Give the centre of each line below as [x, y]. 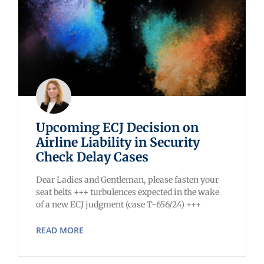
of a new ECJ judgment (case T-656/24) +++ [118, 205]
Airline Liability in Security [118, 143]
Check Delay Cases [92, 157]
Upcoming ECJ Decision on [117, 128]
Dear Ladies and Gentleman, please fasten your [127, 180]
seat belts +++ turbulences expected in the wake [128, 192]
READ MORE [60, 230]
